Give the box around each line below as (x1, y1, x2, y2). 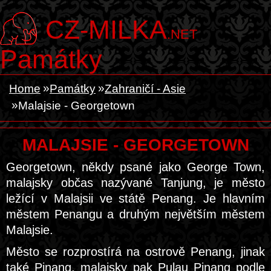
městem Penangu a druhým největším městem (6, 207, 265, 221)
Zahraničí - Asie (105, 82, 186, 95)
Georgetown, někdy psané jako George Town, (6, 160, 265, 174)
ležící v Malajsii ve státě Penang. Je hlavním (6, 192, 265, 205)
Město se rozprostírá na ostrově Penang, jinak (6, 245, 265, 258)
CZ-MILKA (45, 15, 167, 44)
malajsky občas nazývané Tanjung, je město (6, 176, 265, 189)
